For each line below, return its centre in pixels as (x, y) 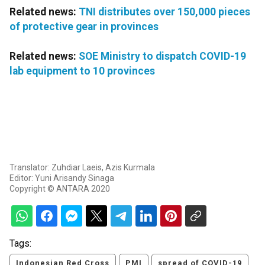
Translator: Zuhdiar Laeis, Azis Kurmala (82, 168)
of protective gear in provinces (84, 27)
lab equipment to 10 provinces (82, 71)
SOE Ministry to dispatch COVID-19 (162, 56)
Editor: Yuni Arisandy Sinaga (62, 178)
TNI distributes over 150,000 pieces (164, 12)
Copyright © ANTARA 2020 (60, 189)
